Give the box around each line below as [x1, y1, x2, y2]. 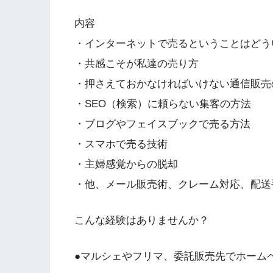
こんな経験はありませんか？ [74, 214, 209, 226]
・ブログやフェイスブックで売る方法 [74, 118, 250, 130]
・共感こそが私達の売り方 [74, 58, 199, 70]
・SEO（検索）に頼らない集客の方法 [74, 98, 251, 110]
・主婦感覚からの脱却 [74, 158, 178, 171]
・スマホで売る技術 [74, 138, 168, 151]
